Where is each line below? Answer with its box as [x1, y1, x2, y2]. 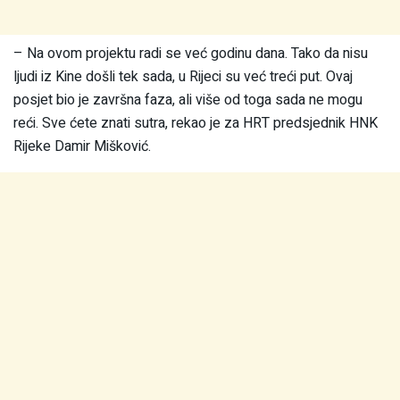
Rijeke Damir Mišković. [13, 136, 151, 158]
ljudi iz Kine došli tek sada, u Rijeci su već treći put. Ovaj [13, 66, 353, 88]
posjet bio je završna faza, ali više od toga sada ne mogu [13, 89, 362, 112]
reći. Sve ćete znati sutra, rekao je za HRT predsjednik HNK [13, 112, 378, 135]
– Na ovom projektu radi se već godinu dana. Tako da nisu [13, 43, 368, 65]
